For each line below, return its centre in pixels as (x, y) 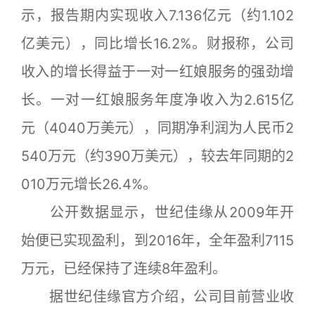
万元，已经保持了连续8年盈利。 (124, 269)
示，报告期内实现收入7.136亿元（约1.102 (157, 16)
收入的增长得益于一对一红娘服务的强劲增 (157, 72)
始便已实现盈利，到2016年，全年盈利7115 (157, 241)
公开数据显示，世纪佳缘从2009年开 (157, 213)
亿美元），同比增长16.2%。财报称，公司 (157, 44)
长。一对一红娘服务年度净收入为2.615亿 (157, 100)
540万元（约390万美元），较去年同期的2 (157, 156)
